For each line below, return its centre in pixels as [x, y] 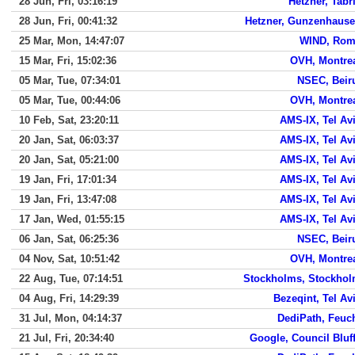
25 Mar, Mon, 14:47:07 [72, 41]
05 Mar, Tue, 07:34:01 [70, 80]
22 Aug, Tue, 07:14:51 [71, 279]
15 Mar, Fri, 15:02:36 [68, 61]
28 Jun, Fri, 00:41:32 [68, 21]
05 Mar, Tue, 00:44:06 [70, 100]
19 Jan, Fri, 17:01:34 [68, 179]
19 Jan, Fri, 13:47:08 [68, 199]
